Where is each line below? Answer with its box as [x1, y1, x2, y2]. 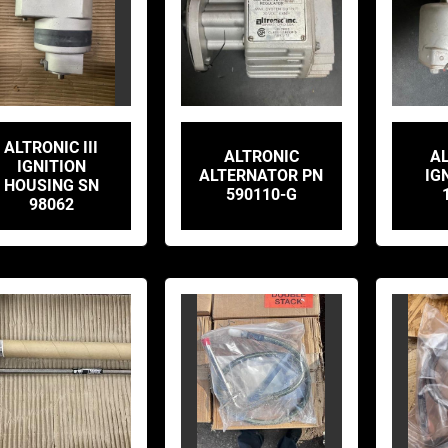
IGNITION [16, 156, 86, 176]
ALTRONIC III [4, 137, 99, 157]
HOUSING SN [3, 175, 99, 195]
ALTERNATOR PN [199, 166, 324, 185]
